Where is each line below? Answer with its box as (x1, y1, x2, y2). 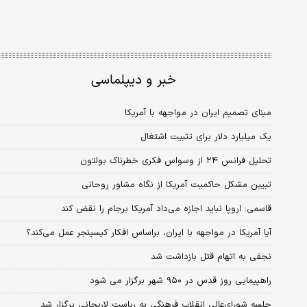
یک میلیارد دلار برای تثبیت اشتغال (140, 130, 271, 144)
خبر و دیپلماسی (91, 70, 177, 90)
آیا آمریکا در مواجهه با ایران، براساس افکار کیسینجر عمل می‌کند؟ (26, 225, 271, 240)
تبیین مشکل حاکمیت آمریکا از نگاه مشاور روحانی (82, 177, 271, 192)
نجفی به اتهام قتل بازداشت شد (151, 249, 271, 264)
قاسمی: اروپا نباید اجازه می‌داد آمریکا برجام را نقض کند (61, 201, 271, 216)
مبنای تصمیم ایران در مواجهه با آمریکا (125, 106, 271, 120)
